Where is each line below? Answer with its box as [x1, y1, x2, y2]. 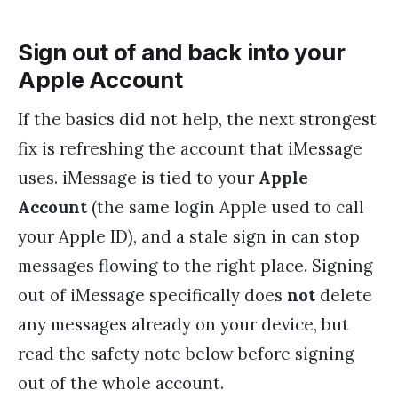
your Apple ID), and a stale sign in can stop [18, 226, 360, 248]
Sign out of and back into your [18, 38, 346, 67]
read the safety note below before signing [18, 343, 354, 365]
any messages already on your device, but [18, 314, 349, 336]
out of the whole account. [18, 372, 224, 394]
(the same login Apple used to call [87, 196, 364, 219]
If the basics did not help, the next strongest [18, 108, 377, 131]
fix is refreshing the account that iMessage [18, 138, 362, 160]
